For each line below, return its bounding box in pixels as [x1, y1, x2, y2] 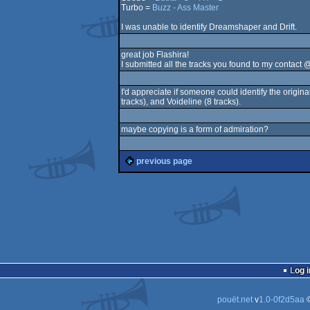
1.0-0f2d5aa [258, 295, 304, 304]
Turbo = [120, 3, 152, 12]
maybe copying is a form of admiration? [120, 125, 268, 134]
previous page [136, 156, 192, 166]
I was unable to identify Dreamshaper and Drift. [120, 22, 297, 32]
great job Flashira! [120, 50, 189, 60]
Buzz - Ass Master [152, 3, 219, 12]
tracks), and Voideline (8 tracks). [120, 97, 241, 107]
